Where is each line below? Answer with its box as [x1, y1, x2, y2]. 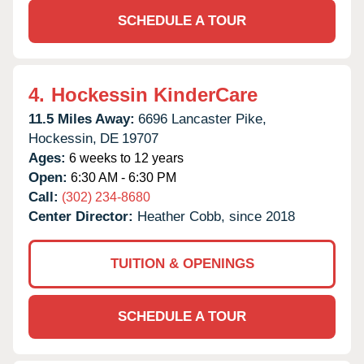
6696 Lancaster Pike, [138, 110, 266, 127]
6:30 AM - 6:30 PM [67, 170, 176, 184]
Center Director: [28, 208, 137, 224]
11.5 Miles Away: [28, 110, 135, 127]
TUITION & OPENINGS [110, 255, 254, 271]
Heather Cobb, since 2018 [137, 208, 295, 224]
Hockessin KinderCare [51, 83, 258, 106]
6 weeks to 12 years [66, 150, 184, 165]
